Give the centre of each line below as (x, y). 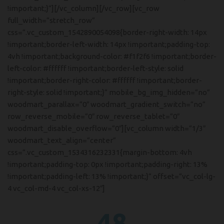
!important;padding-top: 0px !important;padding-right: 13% (107, 164)
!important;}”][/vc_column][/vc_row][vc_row (83, 8)
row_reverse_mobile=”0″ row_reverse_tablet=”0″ (93, 116)
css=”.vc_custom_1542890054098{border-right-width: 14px (107, 32)
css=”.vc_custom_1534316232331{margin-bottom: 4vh (100, 152)
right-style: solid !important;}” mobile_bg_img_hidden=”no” (109, 92)
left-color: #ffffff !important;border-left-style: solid (95, 68)
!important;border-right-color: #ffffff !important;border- (105, 80)
